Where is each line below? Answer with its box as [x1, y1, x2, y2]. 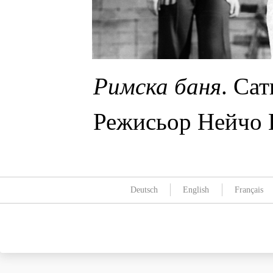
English [183, 185, 210, 195]
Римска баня [93, 73, 222, 99]
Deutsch [130, 185, 158, 195]
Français [235, 185, 264, 195]
